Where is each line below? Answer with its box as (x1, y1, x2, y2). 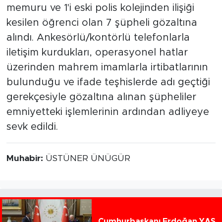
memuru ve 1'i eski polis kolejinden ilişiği (6, 3, 194, 13)
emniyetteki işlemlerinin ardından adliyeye (6, 107, 209, 117)
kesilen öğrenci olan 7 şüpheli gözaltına (6, 18, 197, 28)
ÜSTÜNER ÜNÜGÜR (45, 154, 130, 164)
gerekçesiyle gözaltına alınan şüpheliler (6, 92, 196, 103)
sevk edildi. (6, 122, 58, 132)
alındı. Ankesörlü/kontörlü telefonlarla (6, 33, 190, 43)
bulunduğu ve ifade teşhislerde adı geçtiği (6, 77, 210, 88)
